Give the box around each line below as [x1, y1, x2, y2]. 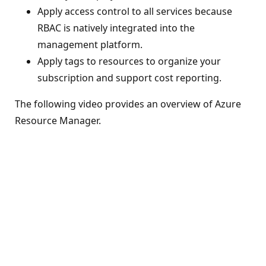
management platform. [37, 37, 142, 51]
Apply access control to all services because [37, 4, 232, 18]
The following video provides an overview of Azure [15, 97, 241, 110]
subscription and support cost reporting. [37, 71, 221, 84]
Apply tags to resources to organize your [37, 54, 221, 68]
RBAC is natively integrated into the [37, 21, 195, 34]
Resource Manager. [15, 113, 101, 127]
